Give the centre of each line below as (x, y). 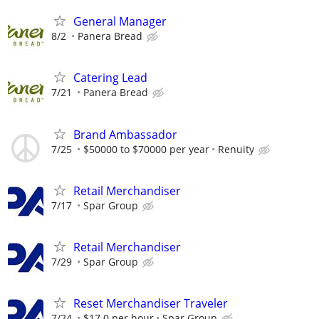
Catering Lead (110, 78)
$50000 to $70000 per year (146, 149)
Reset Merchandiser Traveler (151, 304)
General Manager (120, 22)
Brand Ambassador (125, 134)
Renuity (236, 149)
